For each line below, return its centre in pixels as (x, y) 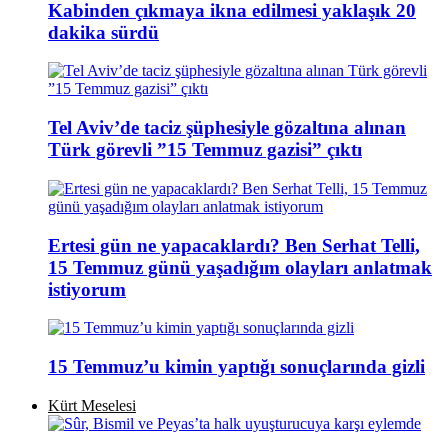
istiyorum (87, 289)
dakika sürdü (103, 32)
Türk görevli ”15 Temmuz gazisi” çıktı (205, 150)
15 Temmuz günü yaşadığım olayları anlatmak (240, 267)
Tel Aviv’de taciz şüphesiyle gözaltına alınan (227, 128)
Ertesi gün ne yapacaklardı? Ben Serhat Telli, (234, 245)
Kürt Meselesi (92, 405)
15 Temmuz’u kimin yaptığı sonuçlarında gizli (236, 366)
